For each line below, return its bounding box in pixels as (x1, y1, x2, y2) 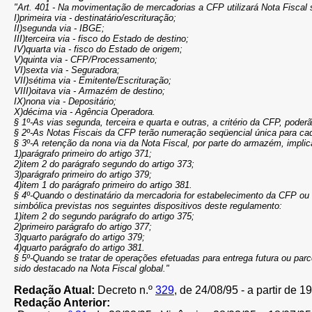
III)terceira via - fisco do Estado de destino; (14, 33, 189, 44)
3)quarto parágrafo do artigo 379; (14, 232, 145, 242)
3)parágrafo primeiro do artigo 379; (14, 169, 152, 180)
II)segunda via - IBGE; (14, 23, 104, 33)
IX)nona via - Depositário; (14, 96, 116, 107)
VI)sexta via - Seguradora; (14, 65, 120, 75)
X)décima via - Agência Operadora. (14, 107, 155, 117)
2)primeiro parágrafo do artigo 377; (14, 221, 152, 232)
